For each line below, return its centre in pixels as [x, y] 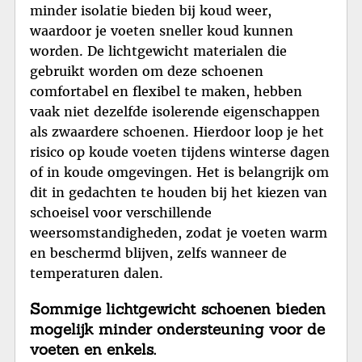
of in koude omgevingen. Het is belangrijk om [179, 173]
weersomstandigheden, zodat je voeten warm [179, 233]
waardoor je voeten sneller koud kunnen [162, 31]
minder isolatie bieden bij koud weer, [151, 11]
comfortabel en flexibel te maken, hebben [166, 92]
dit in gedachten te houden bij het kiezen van [179, 193]
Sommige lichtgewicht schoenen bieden [178, 309]
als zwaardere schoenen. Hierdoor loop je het [177, 132]
